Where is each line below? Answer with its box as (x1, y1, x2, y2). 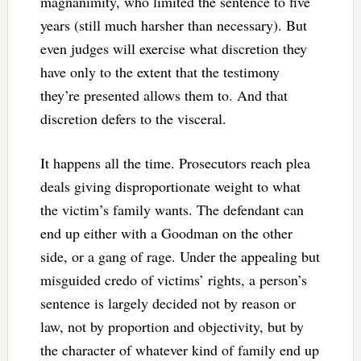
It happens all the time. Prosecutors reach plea (39, 152, 310, 172)
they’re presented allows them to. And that (39, 85, 288, 105)
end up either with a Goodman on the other (39, 222, 293, 243)
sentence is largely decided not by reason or (39, 293, 296, 313)
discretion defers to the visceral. (39, 108, 226, 128)
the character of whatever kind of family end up (39, 339, 319, 359)
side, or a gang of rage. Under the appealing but (39, 246, 320, 266)
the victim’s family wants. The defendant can (39, 199, 304, 219)
